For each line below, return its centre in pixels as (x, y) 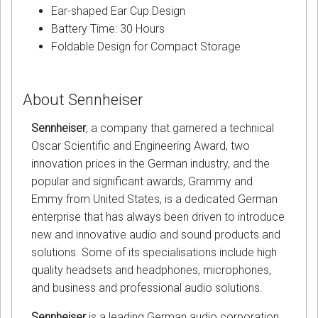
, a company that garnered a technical (180, 128)
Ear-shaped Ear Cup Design (118, 11)
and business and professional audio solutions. (147, 287)
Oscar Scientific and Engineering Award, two (141, 146)
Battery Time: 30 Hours (108, 29)
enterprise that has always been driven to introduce (158, 216)
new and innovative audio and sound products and (156, 234)
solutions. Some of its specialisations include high (154, 252)
